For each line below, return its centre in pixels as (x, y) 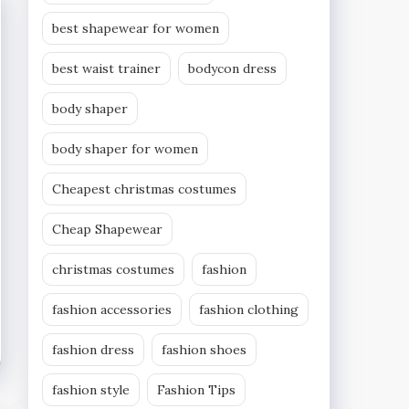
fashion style (91, 389)
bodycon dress (232, 68)
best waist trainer (106, 68)
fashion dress (93, 349)
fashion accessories (112, 309)
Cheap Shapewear (107, 229)
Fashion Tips (196, 389)
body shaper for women (125, 148)
